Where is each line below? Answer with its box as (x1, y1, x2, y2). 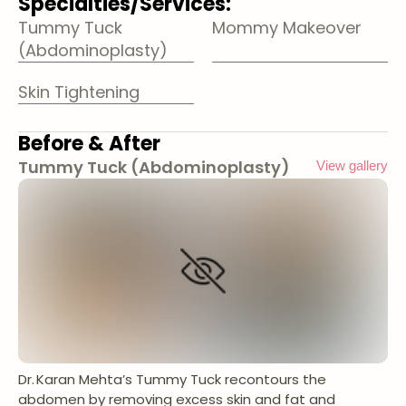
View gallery (316, 158, 388, 173)
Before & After (18, 130, 160, 158)
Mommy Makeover (212, 16, 362, 39)
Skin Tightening (18, 81, 140, 103)
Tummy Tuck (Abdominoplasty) (18, 156, 290, 179)
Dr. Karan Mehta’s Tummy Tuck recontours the (18, 370, 326, 389)
